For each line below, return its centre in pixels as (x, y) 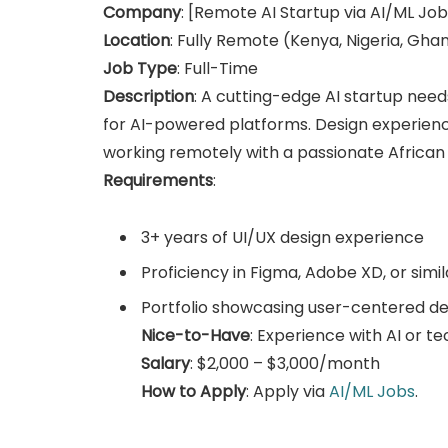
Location (136, 40)
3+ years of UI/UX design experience (282, 237)
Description (148, 96)
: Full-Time (217, 68)
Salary (165, 363)
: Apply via (287, 391)
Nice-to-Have (195, 335)
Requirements (158, 180)
